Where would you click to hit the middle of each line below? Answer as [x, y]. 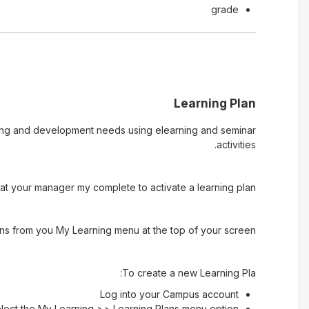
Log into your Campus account [169, 294]
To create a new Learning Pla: [189, 273]
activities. [236, 144]
